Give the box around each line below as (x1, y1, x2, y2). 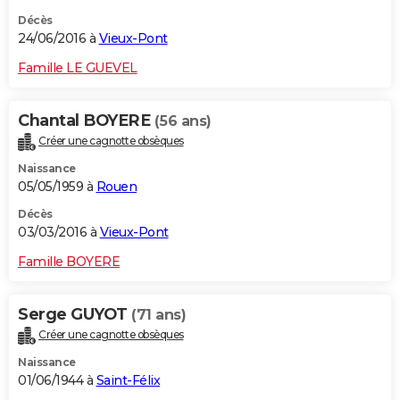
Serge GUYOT (18, 304, 131, 325)
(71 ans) (131, 306, 186, 324)
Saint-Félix (96, 372, 160, 389)
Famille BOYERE (18, 254, 120, 271)
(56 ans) (154, 112, 212, 130)
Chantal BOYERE (18, 111, 154, 131)
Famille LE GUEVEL (18, 60, 137, 77)
